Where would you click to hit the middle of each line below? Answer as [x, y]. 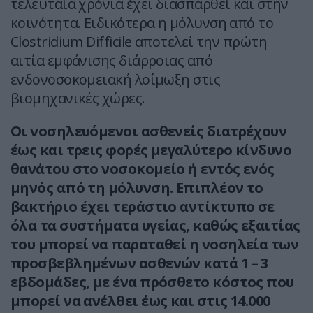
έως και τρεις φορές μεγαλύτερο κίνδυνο [151, 150]
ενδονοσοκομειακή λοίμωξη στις [116, 80]
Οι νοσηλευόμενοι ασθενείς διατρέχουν [149, 131]
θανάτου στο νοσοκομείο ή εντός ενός [143, 169]
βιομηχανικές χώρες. [78, 99]
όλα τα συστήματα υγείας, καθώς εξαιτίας [155, 226]
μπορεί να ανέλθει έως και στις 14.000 [140, 301]
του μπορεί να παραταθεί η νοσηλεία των [155, 245]
